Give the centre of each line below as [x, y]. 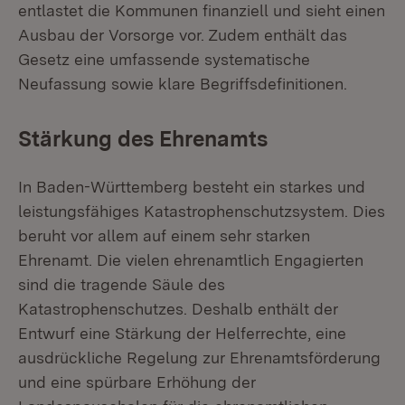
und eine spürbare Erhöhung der [137, 382]
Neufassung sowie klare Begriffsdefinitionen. [183, 84]
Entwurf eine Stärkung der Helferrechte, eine [182, 333]
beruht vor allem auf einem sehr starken [164, 235]
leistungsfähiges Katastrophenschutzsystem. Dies [202, 211]
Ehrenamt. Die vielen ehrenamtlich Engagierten [191, 260]
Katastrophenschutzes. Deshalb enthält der [178, 309]
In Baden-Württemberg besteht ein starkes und [192, 187]
